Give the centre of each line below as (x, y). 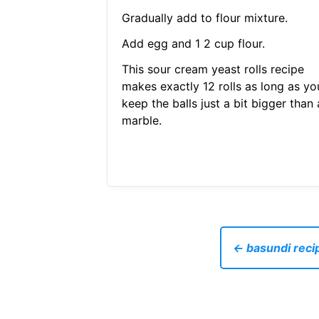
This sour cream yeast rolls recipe (213, 69)
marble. (141, 121)
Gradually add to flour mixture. (204, 18)
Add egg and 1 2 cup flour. (193, 44)
